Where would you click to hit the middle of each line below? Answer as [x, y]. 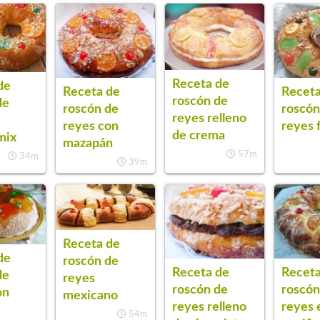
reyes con [90, 126]
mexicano [90, 296]
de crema [199, 135]
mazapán [87, 144]
